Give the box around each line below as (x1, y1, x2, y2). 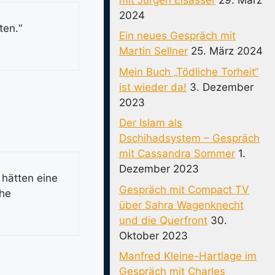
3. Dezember (190, 80, 254, 93)
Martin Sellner (119, 45, 188, 57)
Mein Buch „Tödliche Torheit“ (119, 65, 259, 78)
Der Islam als (119, 117, 183, 129)
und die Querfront (119, 214, 208, 227)
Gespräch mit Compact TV (119, 183, 250, 196)
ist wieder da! (119, 80, 187, 93)
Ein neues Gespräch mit (119, 29, 236, 42)
